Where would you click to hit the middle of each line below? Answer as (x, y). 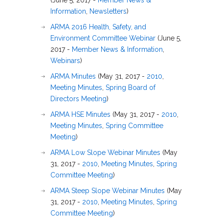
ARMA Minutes (73, 76)
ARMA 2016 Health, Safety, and (98, 27)
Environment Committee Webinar (103, 38)
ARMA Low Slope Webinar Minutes (105, 153)
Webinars (65, 61)
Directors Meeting (78, 99)
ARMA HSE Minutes (80, 114)
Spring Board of (131, 88)
